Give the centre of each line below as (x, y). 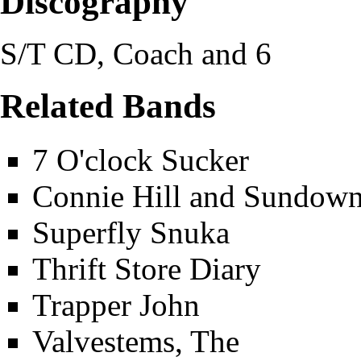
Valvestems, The (136, 342)
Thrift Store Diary (147, 269)
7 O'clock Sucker (141, 160)
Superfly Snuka (131, 233)
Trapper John (116, 305)
